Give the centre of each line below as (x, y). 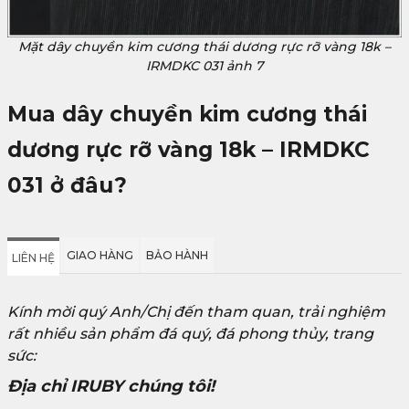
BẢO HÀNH (177, 256)
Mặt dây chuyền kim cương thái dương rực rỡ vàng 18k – (204, 47)
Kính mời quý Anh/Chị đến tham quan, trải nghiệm (196, 312)
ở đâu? (89, 186)
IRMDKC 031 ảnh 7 (204, 66)
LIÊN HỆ (33, 258)
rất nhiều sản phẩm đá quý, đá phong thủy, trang (190, 334)
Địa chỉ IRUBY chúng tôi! (111, 387)
